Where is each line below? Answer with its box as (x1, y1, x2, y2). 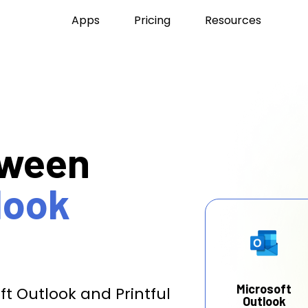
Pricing (133, 12, 170, 28)
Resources (204, 12, 261, 28)
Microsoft (236, 281, 291, 296)
